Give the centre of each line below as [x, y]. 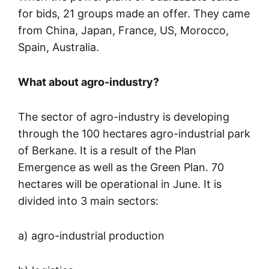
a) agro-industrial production [91, 236]
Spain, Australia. [59, 47]
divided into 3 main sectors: [88, 201]
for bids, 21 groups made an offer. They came [134, 14]
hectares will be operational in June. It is [120, 184]
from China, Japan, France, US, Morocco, [123, 31]
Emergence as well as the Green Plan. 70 [121, 168]
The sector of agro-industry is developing [124, 117]
